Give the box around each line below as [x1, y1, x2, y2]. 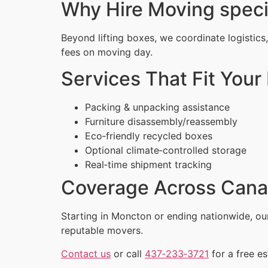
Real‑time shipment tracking [85, 159, 212, 171]
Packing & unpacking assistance [85, 101, 230, 114]
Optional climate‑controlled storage [85, 144, 246, 157]
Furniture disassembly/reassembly [85, 115, 237, 128]
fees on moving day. [61, 45, 153, 58]
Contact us [61, 247, 111, 260]
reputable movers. [61, 224, 143, 237]
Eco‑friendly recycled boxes [85, 130, 212, 142]
